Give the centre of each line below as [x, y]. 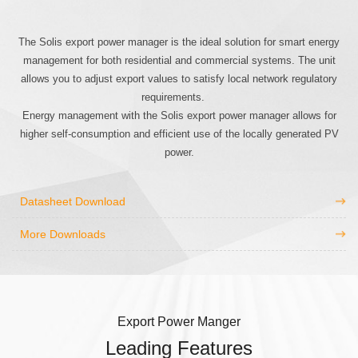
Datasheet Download [73, 202]
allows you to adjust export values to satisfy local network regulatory [179, 79]
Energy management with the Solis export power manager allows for [179, 116]
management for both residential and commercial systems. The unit [179, 61]
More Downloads [63, 235]
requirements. [179, 97]
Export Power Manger [179, 322]
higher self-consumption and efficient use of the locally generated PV [179, 134]
